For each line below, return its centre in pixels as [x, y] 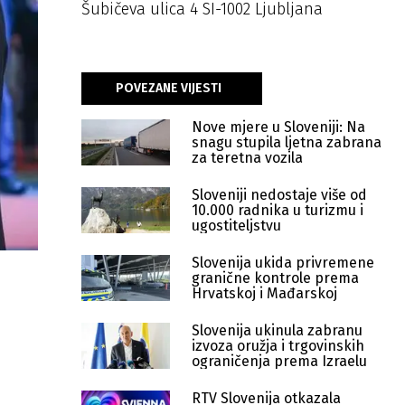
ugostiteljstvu [236, 226]
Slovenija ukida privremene [283, 263]
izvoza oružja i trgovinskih [278, 346]
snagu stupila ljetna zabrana [287, 142]
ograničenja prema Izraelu [279, 361]
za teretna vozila [247, 158]
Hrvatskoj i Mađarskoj [264, 293]
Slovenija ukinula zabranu [277, 330]
